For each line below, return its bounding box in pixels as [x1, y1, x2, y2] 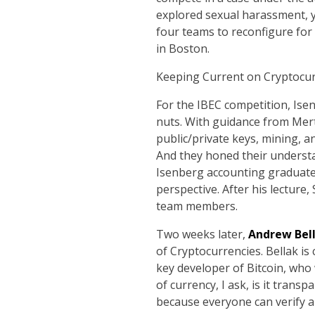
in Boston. [156, 41, 210, 56]
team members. [156, 198, 238, 214]
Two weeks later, [156, 226, 248, 242]
